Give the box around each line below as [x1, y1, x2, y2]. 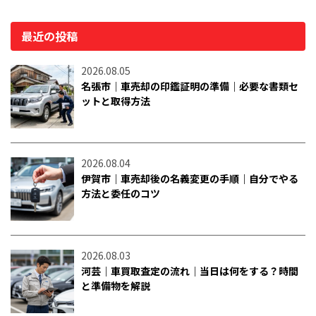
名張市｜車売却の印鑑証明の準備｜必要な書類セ [81, 79, 298, 94]
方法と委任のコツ [81, 186, 160, 201]
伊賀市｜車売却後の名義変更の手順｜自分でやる [81, 171, 298, 186]
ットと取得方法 [81, 94, 150, 109]
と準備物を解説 [81, 279, 150, 293]
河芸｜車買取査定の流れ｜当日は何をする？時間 [81, 264, 298, 279]
